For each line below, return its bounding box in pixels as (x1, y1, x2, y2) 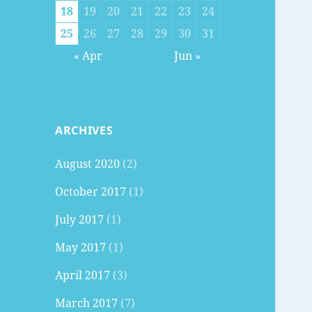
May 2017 (55, 240, 107, 256)
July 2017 (55, 212, 104, 228)
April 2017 (55, 267, 111, 283)
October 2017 (55, 184, 127, 200)
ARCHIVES (55, 123, 114, 139)
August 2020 (55, 156, 120, 172)
